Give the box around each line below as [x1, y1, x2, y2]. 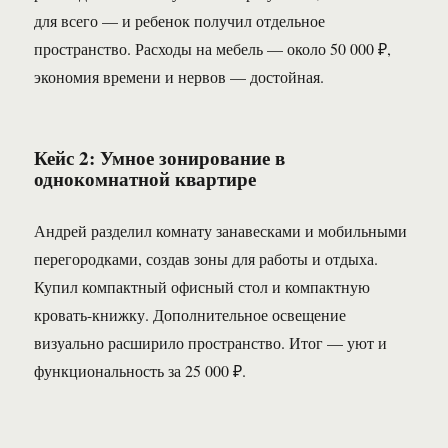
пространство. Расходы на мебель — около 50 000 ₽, [34, 38, 392, 60]
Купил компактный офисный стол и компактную [34, 276, 371, 298]
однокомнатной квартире [34, 165, 257, 193]
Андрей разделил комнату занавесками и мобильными [34, 220, 408, 242]
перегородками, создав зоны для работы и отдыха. [34, 248, 379, 270]
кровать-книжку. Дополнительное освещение [34, 304, 347, 326]
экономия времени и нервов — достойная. [34, 66, 325, 88]
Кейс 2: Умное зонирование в [34, 144, 286, 172]
